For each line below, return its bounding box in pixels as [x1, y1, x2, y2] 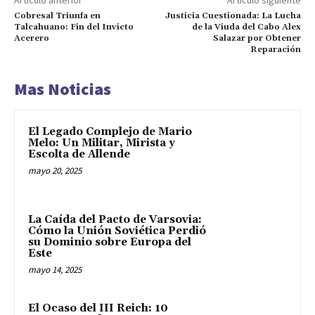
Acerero [14, 32, 49, 44]
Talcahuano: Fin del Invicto [14, 21, 134, 32]
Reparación [250, 44, 301, 55]
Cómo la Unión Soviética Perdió [28, 224, 206, 238]
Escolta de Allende [28, 147, 130, 161]
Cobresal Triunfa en [14, 10, 101, 21]
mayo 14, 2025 [28, 264, 82, 276]
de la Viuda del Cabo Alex [191, 21, 301, 32]
